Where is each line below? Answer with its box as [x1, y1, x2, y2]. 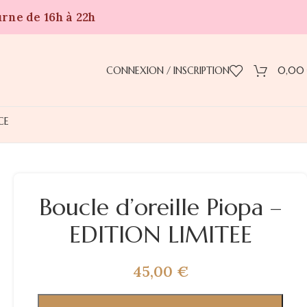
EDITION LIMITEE [69, 220, 252, 249]
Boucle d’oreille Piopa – [39, 193, 282, 222]
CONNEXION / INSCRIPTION [106, 64, 230, 77]
